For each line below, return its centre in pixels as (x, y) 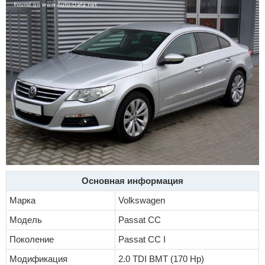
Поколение (32, 240)
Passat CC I (142, 240)
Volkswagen (142, 201)
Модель (26, 220)
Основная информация (132, 181)
